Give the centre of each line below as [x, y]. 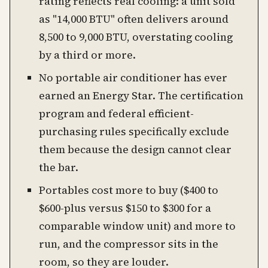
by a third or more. [87, 55]
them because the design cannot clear [135, 150]
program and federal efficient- [116, 114]
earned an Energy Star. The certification [141, 96]
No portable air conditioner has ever [133, 78]
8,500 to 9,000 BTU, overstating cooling [136, 37]
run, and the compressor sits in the [129, 244]
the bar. [59, 167]
